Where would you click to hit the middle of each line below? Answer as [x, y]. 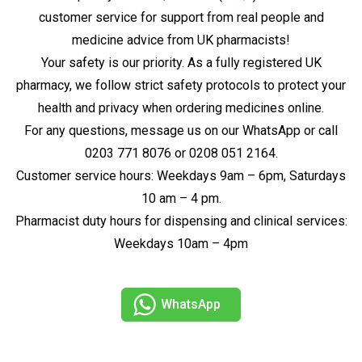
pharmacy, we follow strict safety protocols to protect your [181, 85]
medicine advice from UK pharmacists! [181, 40]
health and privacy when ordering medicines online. [181, 107]
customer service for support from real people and [181, 17]
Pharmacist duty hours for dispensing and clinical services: [181, 221]
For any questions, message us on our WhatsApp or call [181, 130]
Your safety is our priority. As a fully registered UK [181, 62]
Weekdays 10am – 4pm [181, 243]
